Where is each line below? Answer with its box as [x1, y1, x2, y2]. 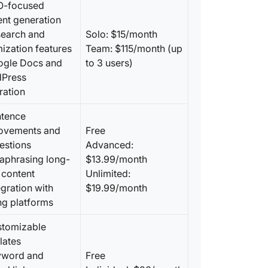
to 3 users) [86, 57, 133, 69]
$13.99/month [86, 153, 147, 165]
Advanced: [86, 139, 133, 151]
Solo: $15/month [86, 28, 157, 40]
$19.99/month [86, 182, 147, 194]
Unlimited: [86, 167, 130, 179]
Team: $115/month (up [86, 42, 182, 54]
